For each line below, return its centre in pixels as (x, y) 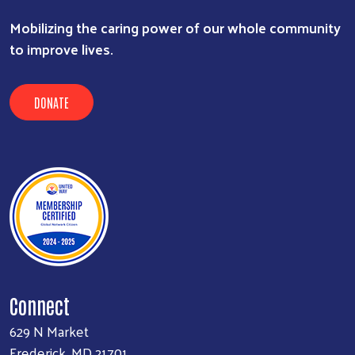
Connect (40, 305)
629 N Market (49, 331)
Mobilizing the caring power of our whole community (175, 28)
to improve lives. (61, 49)
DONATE (52, 103)
